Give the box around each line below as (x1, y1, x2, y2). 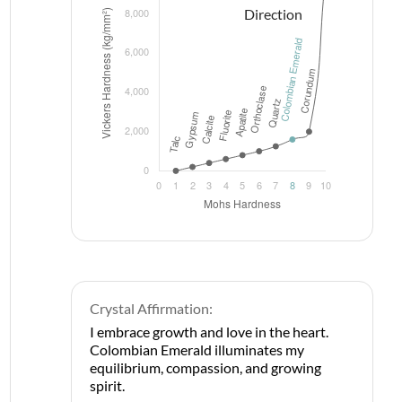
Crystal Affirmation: (90, 300, 213, 317)
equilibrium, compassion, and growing (90, 359, 321, 376)
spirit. (90, 377, 125, 394)
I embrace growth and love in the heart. (90, 323, 328, 340)
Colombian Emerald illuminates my (90, 341, 304, 358)
